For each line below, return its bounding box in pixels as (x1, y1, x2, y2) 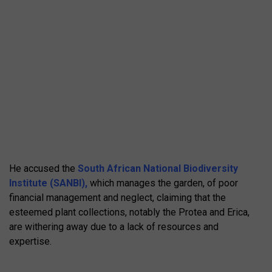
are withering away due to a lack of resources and (9, 221, 219, 233)
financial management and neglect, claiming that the (9, 192, 226, 204)
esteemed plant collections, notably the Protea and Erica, (9, 206, 250, 219)
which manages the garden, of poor (87, 177, 238, 189)
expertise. (9, 236, 52, 248)
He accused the (9, 163, 78, 175)
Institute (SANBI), (9, 177, 87, 189)
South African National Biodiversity (78, 163, 238, 175)
